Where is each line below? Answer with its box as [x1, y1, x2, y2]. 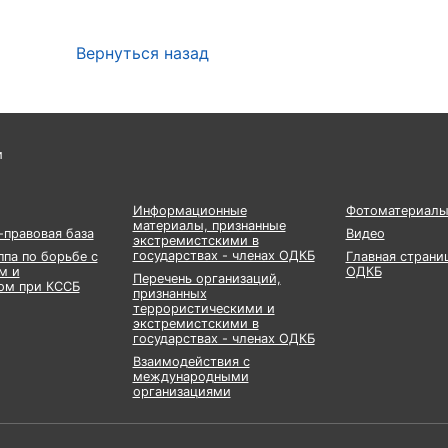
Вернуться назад [76, 43, 209, 63]
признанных [132, 286, 207, 301]
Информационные [132, 203, 247, 218]
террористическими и [132, 301, 275, 316]
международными [132, 369, 249, 384]
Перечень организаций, [132, 271, 281, 286]
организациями [132, 384, 231, 399]
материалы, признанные [132, 218, 286, 233]
